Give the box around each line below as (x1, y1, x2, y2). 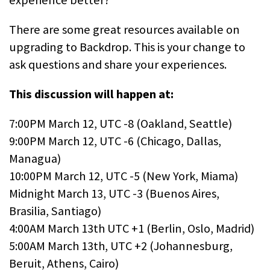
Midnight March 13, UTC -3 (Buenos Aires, (9, 186, 219, 202)
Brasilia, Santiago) (9, 203, 101, 219)
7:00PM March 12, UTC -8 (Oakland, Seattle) (9, 116, 232, 132)
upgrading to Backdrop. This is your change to (9, 39, 245, 55)
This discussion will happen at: (9, 86, 174, 102)
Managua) (9, 151, 61, 167)
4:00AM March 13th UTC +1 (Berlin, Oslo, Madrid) (9, 221, 254, 237)
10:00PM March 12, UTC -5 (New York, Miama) (9, 168, 238, 184)
